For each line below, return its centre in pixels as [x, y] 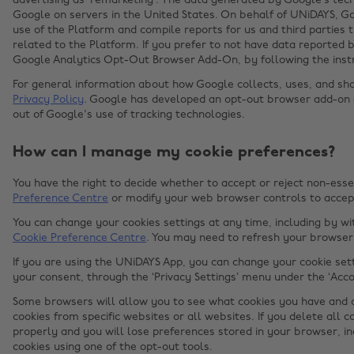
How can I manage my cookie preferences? [174, 153]
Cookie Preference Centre [79, 239]
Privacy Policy [48, 100]
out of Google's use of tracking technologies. [129, 115]
